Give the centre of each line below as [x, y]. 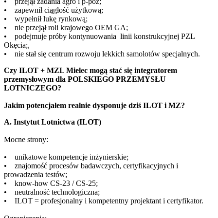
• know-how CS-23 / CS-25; [51, 183]
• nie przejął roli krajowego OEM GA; [66, 28]
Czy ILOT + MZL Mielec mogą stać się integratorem [91, 71]
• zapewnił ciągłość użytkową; [54, 10]
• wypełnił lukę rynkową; [46, 19]
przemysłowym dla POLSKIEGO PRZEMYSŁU [85, 79]
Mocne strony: [26, 140]
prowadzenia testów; [36, 175]
